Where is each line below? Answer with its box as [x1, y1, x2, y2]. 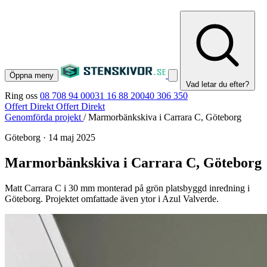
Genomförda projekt [5, 112, 83, 122]
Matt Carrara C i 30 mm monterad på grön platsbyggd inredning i [5, 182, 250, 193]
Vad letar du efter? [186, 80, 249, 89]
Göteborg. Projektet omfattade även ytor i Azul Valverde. [5, 193, 219, 204]
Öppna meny [10, 71, 54, 80]
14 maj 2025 [48, 132, 95, 142]
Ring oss [5, 91, 38, 101]
